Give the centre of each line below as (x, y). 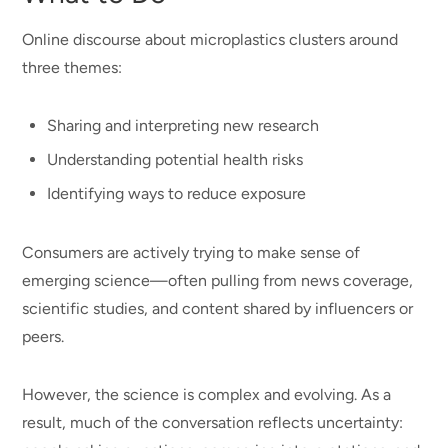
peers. (45, 336)
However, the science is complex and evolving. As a (207, 395)
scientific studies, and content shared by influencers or (218, 308)
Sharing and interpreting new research (183, 125)
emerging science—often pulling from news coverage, (218, 280)
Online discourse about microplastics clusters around (210, 40)
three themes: (72, 68)
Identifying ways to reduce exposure (179, 193)
